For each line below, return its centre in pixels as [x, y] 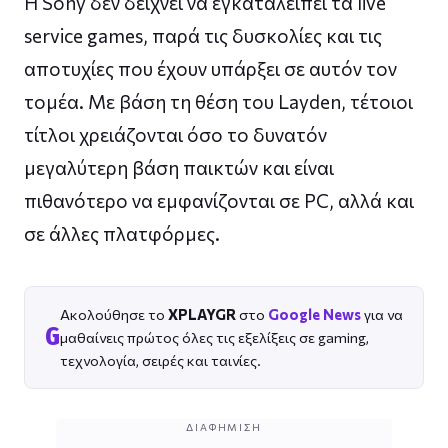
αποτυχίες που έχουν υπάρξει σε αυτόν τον [210, 68]
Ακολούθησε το [114, 313]
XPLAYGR [202, 313]
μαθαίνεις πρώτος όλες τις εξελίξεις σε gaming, [214, 336]
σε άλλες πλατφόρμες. [122, 233]
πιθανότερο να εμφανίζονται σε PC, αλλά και [219, 200]
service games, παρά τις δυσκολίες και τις [203, 35]
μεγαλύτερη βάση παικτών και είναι [179, 167]
